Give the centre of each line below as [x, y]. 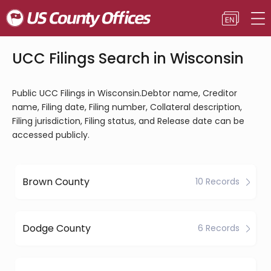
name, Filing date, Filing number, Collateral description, [127, 107]
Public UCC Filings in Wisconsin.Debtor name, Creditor [125, 93]
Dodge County [57, 228]
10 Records [217, 181]
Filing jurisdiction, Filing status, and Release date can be [128, 121]
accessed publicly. [51, 135]
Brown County [56, 181]
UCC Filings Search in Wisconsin [128, 58]
